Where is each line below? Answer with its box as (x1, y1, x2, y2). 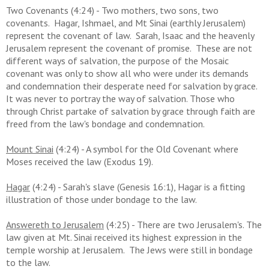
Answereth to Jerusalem (6, 219, 104, 231)
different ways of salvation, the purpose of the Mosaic (6, 55, 229, 67)
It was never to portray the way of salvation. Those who (6, 92, 235, 105)
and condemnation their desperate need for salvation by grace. (6, 80, 257, 92)
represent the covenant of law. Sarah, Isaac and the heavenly (6, 29, 254, 42)
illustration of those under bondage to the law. (6, 193, 201, 206)
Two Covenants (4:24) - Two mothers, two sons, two (6, 4, 219, 17)
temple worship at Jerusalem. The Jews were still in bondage (6, 244, 253, 256)
